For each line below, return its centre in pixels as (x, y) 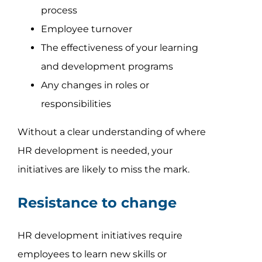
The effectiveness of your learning (119, 47)
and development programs (107, 66)
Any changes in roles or (95, 85)
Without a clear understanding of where (111, 132)
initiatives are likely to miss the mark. (103, 169)
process (59, 10)
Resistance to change (97, 202)
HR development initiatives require (100, 235)
